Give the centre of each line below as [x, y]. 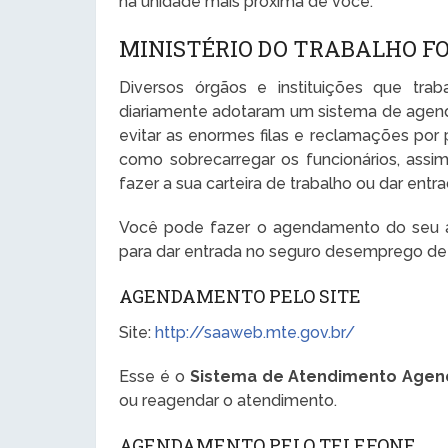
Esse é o [154, 377]
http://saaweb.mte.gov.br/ [255, 333]
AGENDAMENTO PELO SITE [240, 296]
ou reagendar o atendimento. [228, 401]
